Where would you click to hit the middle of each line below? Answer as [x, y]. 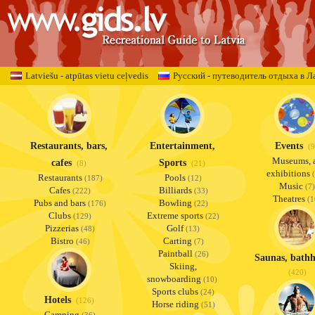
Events [289, 146]
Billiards [175, 190]
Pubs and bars [60, 203]
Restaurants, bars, [69, 146]
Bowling [175, 203]
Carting [177, 241]
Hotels [57, 300]
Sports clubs [175, 291]
